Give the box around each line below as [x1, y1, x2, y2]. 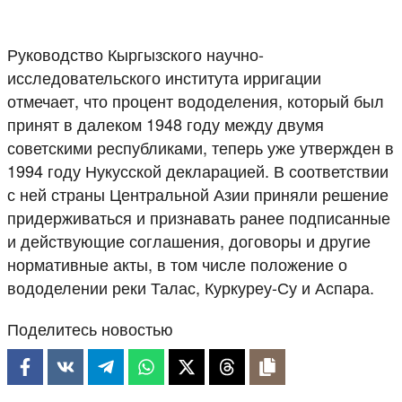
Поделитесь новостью [7, 316, 173, 340]
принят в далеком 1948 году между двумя [7, 111, 324, 135]
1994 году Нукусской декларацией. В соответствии [7, 158, 389, 182]
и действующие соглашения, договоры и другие [7, 228, 371, 252]
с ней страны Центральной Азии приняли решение [7, 181, 389, 205]
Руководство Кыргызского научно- [7, 41, 264, 66]
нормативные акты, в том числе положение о [7, 251, 347, 275]
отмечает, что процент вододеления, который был [7, 88, 384, 112]
